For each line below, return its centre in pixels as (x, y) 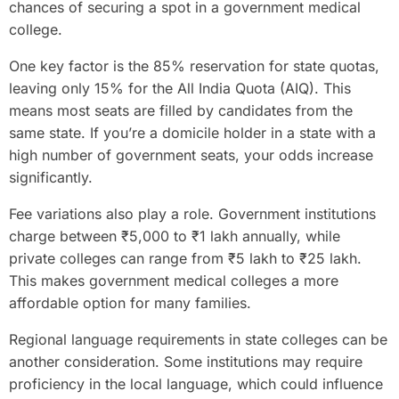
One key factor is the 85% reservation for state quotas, (194, 65)
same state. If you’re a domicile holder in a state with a (192, 132)
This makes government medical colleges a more (174, 280)
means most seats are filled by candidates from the (181, 110)
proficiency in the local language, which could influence (196, 383)
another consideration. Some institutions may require (186, 361)
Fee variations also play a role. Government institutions (192, 213)
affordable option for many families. (130, 302)
